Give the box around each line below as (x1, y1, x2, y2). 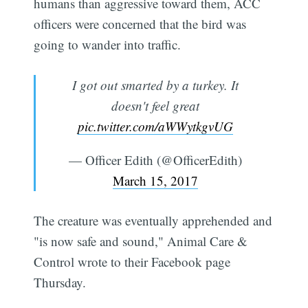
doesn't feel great (111, 96, 199, 114)
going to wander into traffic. (34, 36, 181, 54)
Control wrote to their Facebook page (34, 253, 231, 271)
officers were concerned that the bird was (34, 15, 247, 33)
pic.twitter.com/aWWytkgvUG (77, 117, 233, 135)
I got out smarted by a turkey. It (71, 76, 239, 93)
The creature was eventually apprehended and (34, 212, 273, 230)
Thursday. (34, 274, 87, 291)
